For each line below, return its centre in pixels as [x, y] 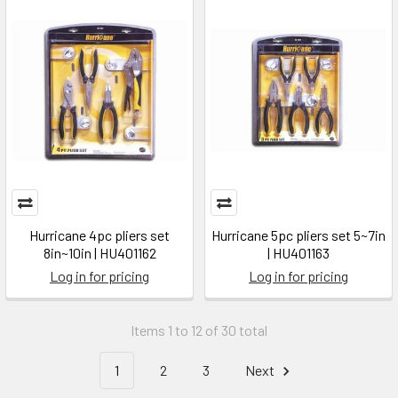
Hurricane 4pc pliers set [99, 235]
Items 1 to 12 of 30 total [199, 330]
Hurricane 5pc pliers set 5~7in [298, 235]
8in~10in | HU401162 [99, 253]
